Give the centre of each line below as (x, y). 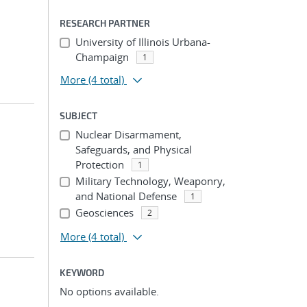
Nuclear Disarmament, (128, 134)
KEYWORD (82, 272)
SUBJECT (78, 115)
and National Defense (126, 196)
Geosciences (104, 212)
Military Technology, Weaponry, (150, 181)
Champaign (102, 57)
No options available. (109, 291)
